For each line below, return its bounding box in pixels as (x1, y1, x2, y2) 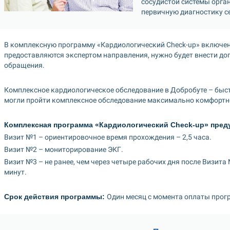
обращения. (4, 61, 45, 69)
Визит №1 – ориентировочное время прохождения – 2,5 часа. (4, 133, 212, 141)
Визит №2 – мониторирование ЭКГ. (4, 145, 123, 154)
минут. (4, 168, 27, 176)
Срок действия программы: (4, 193, 107, 201)
